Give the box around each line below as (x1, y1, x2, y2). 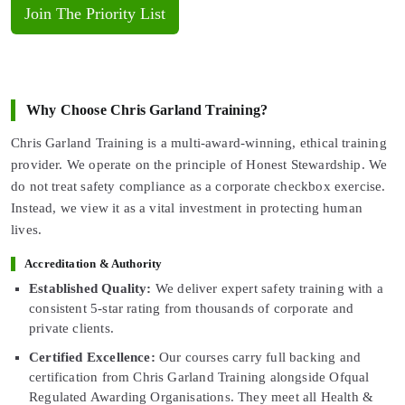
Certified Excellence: (29, 350, 155, 365)
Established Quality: (29, 281, 152, 297)
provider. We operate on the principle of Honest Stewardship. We (11, 157, 388, 173)
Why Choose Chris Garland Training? (26, 102, 268, 118)
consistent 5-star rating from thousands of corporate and (29, 301, 354, 316)
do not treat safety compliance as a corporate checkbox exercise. (11, 179, 386, 194)
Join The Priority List (24, 5, 165, 24)
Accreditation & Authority (24, 258, 163, 271)
